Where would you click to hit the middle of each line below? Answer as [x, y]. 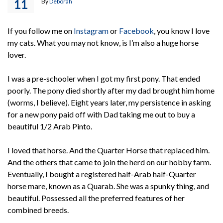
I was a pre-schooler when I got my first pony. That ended [104, 78]
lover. [17, 54]
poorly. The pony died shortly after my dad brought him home [111, 90]
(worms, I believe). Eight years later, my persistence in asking [109, 102]
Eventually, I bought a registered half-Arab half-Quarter [102, 174]
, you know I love [182, 30]
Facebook [136, 30]
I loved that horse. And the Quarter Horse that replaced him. [109, 150]
